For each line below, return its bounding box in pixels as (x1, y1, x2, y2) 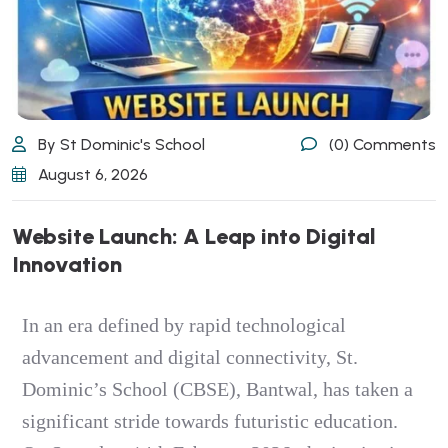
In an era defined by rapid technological (22, 314, 346, 336)
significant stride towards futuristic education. (22, 410, 398, 432)
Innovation (12, 251, 122, 278)
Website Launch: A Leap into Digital (12, 223, 376, 250)
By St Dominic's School (34, 135, 205, 154)
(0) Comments (325, 135, 436, 154)
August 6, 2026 (34, 165, 148, 184)
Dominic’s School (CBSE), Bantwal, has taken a (22, 378, 413, 400)
